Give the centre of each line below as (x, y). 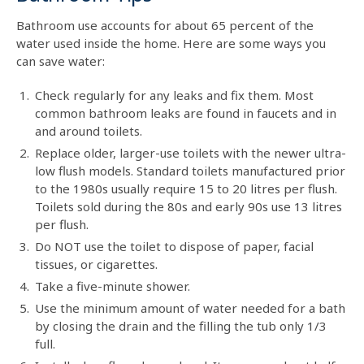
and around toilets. (89, 131)
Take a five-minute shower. (113, 286)
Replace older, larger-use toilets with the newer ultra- (191, 153)
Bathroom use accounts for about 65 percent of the (165, 26)
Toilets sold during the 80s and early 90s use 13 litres (188, 207)
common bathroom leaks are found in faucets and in (186, 113)
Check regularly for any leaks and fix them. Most (174, 95)
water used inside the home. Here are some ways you (171, 43)
